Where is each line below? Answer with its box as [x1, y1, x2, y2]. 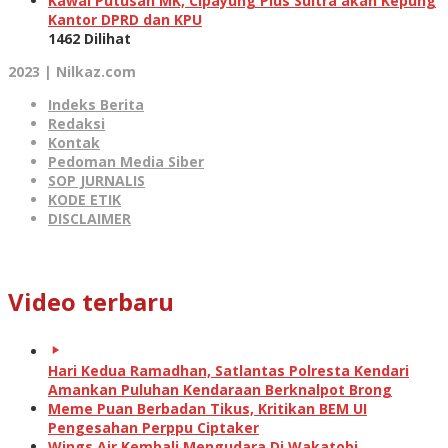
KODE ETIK [48, 189, 121, 209]
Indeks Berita [48, 94, 144, 114]
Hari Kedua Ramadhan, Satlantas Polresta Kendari [48, 360, 409, 380]
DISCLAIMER [48, 208, 131, 228]
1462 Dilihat [48, 28, 131, 48]
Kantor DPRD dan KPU [48, 9, 202, 29]
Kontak [48, 132, 100, 152]
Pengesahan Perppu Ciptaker [48, 417, 259, 437]
